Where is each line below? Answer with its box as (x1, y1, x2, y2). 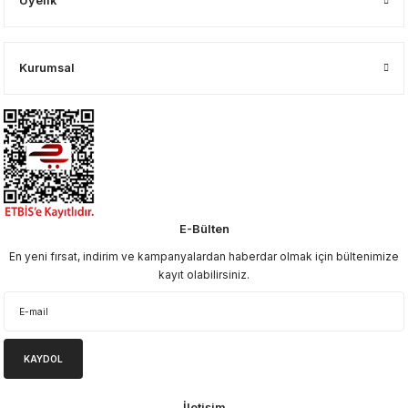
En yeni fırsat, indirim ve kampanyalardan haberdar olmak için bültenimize (9, 250, 399, 263)
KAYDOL (24, 353, 63, 364)
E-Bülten (178, 222, 229, 236)
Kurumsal (19, 61, 75, 75)
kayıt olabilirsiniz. (158, 268, 250, 281)
